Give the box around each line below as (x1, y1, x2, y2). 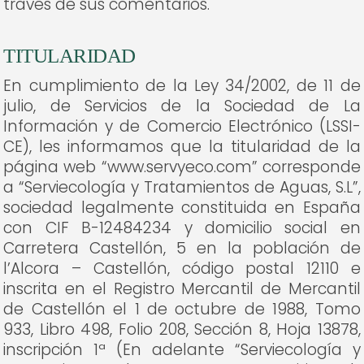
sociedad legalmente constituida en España (3, 197, 361, 219)
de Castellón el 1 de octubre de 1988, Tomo (3, 298, 361, 320)
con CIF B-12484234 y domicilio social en (3, 217, 361, 239)
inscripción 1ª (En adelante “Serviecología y (3, 339, 361, 361)
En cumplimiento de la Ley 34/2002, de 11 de (3, 75, 361, 97)
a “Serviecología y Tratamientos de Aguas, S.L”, (3, 176, 361, 198)
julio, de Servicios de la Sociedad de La (3, 95, 361, 117)
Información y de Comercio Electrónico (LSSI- (3, 115, 361, 137)
